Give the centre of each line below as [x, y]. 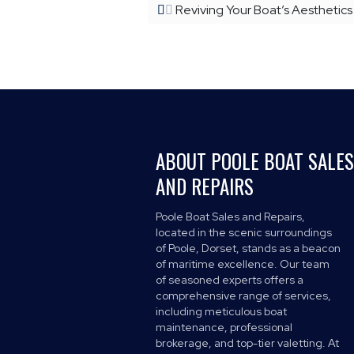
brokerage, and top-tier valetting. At [247, 343]
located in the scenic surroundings [243, 232]
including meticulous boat [221, 311]
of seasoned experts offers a [229, 279]
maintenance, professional [224, 327]
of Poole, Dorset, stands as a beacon [248, 248]
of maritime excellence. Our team [242, 264]
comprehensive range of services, [243, 295]
